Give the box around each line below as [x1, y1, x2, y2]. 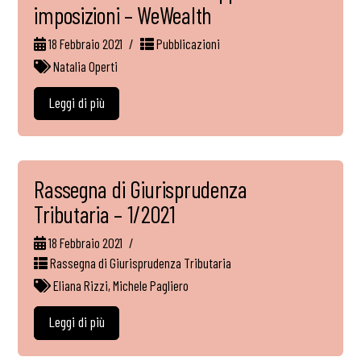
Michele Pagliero [113, 277, 189, 294]
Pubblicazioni [153, 35, 220, 52]
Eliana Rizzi [53, 277, 109, 294]
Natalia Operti [53, 57, 118, 74]
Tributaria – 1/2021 [34, 200, 176, 229]
